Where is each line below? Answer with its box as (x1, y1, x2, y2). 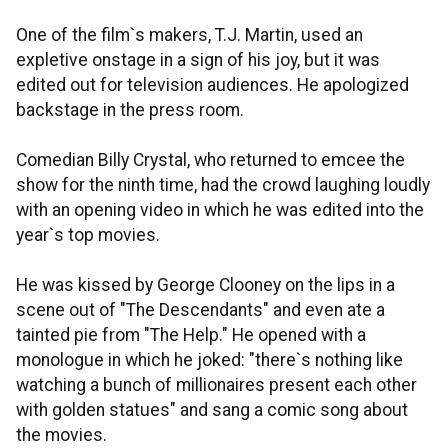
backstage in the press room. (16, 100, 244, 120)
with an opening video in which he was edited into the (16, 200, 424, 220)
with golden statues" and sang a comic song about (16, 400, 408, 420)
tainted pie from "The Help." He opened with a (16, 325, 366, 345)
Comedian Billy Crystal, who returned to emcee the (16, 150, 405, 170)
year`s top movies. (16, 225, 160, 245)
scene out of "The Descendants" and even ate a (16, 300, 385, 320)
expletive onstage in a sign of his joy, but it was (16, 50, 380, 70)
